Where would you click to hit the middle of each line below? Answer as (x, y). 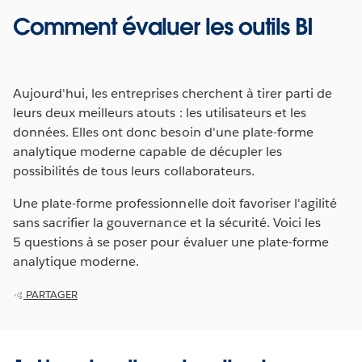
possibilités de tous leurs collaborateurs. (134, 170)
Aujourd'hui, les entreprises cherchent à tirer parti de (173, 93)
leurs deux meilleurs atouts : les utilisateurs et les (160, 112)
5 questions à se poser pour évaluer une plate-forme (171, 242)
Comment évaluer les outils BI (163, 26)
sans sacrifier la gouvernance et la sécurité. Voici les (167, 222)
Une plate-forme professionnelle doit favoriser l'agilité (175, 203)
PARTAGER (51, 294)
